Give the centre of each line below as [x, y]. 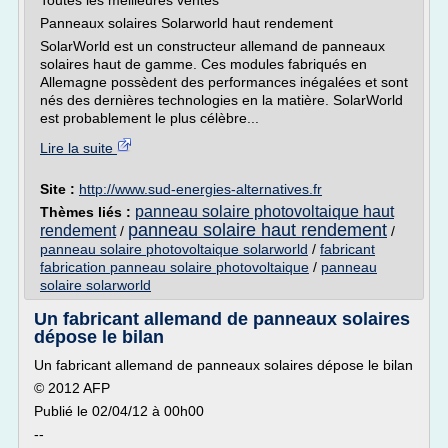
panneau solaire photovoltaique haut [264, 211]
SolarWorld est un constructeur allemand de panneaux [212, 46]
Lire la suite [78, 148]
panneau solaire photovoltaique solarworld [174, 249]
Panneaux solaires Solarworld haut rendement [186, 23]
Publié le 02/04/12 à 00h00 [119, 411]
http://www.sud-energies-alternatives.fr [200, 189]
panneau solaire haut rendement [257, 230]
